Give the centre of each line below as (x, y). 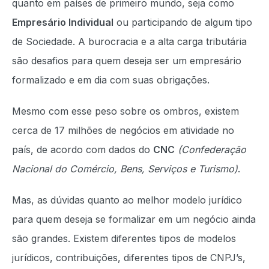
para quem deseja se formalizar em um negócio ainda (134, 219)
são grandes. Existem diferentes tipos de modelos (124, 238)
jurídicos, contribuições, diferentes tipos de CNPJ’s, (129, 258)
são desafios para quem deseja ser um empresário (127, 61)
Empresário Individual (63, 22)
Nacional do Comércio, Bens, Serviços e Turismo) (125, 169)
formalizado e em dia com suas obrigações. (112, 80)
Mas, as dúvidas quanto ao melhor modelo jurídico (127, 200)
